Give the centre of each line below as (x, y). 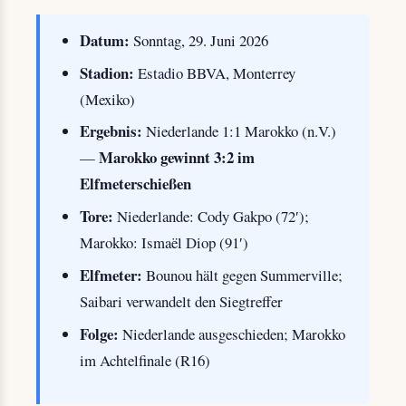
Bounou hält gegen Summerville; (242, 275)
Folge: (99, 333)
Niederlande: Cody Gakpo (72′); (211, 217)
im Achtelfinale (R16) (145, 360)
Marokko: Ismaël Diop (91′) (164, 243)
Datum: (104, 40)
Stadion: (106, 72)
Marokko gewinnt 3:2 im (176, 158)
